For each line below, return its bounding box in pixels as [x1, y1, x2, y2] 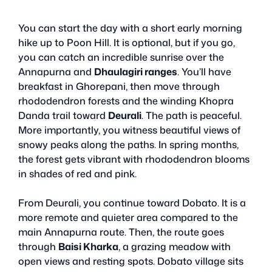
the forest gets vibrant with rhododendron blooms [18, 152, 250, 166]
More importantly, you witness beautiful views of [18, 123, 240, 137]
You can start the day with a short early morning [18, 21, 242, 35]
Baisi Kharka [58, 239, 118, 253]
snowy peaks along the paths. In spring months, [18, 137, 239, 151]
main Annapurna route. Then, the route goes [18, 225, 224, 239]
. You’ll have [177, 64, 231, 78]
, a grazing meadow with [118, 239, 231, 253]
